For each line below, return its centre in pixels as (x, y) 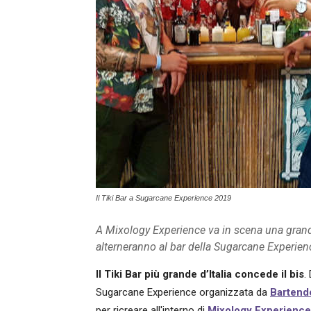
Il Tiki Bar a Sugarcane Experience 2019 (163, 198)
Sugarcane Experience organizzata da (183, 292)
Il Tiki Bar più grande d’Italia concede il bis (200, 274)
